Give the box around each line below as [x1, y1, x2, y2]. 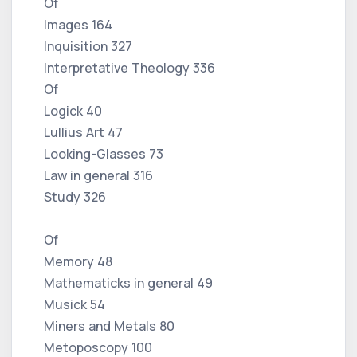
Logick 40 [44, 101, 102, 120]
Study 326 [44, 187, 106, 206]
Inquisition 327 [44, 37, 132, 55]
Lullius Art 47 [44, 123, 123, 141]
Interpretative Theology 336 [44, 58, 215, 76]
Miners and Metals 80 [44, 316, 175, 335]
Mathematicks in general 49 [44, 273, 213, 292]
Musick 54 [44, 295, 105, 313]
